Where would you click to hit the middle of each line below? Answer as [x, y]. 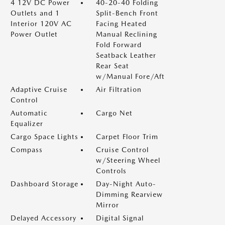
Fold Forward [119, 45]
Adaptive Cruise [39, 89]
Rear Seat [113, 66]
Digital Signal [120, 218]
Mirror [107, 205]
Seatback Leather [126, 55]
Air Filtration [119, 89]
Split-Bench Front [127, 13]
